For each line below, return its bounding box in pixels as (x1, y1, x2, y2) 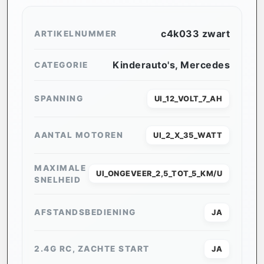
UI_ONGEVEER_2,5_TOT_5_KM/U (96, 169, 222, 178)
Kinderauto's (113, 58, 175, 71)
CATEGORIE (34, 60, 88, 70)
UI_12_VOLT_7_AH (154, 94, 222, 103)
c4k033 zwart (161, 27, 230, 39)
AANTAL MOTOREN (34, 130, 123, 140)
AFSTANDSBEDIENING (34, 207, 136, 217)
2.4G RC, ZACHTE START (34, 244, 150, 253)
